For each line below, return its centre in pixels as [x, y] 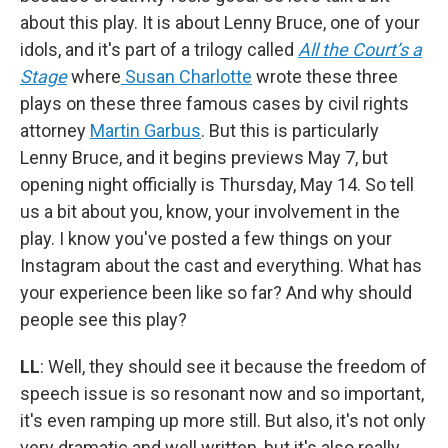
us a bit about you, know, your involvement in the [210, 211]
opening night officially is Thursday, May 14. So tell [217, 184]
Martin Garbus [145, 130]
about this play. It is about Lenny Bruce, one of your [220, 22]
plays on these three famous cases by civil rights [214, 103]
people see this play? [103, 319]
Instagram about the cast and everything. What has [221, 265]
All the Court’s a [360, 49]
